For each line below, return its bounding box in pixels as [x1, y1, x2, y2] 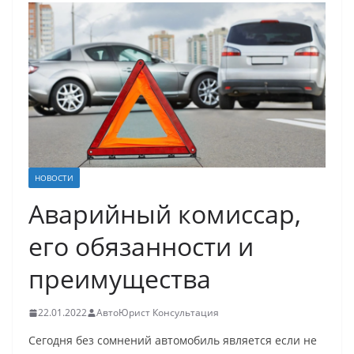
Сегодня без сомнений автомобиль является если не [28, 333, 317, 348]
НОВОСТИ [35, 172, 73, 184]
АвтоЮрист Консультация [96, 306, 219, 320]
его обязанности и [28, 229, 254, 264]
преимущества [28, 262, 211, 296]
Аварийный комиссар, [28, 197, 301, 232]
